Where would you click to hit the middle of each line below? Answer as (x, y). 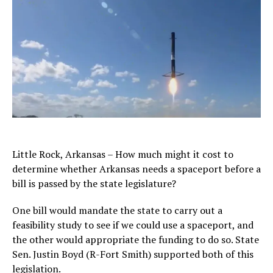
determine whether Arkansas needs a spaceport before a (136, 169)
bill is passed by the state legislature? (94, 184)
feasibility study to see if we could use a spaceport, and (133, 225)
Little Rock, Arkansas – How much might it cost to (123, 154)
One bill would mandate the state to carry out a (117, 211)
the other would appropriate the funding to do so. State (136, 240)
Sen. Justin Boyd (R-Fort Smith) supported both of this (133, 254)
